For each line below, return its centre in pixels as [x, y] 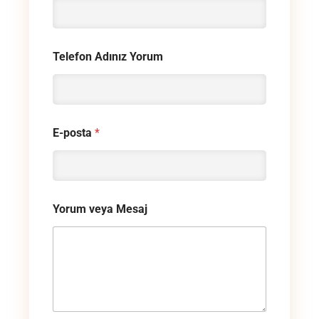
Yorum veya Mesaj [100, 209]
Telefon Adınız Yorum [108, 57]
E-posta [74, 133]
